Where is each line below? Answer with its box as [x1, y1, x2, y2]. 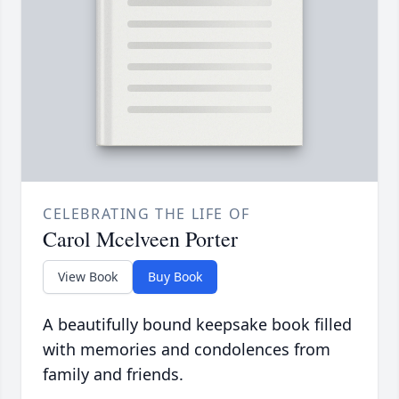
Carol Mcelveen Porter [43, 224, 238, 254]
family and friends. [43, 363, 183, 386]
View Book [58, 268, 118, 286]
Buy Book [148, 268, 202, 286]
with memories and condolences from [43, 338, 330, 361]
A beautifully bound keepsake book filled [43, 313, 352, 336]
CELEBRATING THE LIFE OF [43, 204, 250, 224]
